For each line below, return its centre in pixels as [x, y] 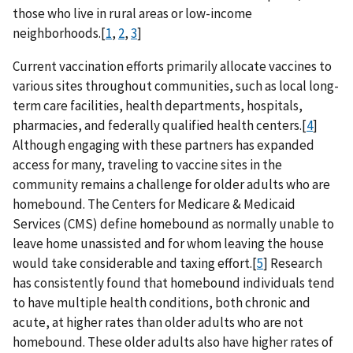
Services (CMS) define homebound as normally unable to [173, 223]
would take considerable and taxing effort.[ [135, 263]
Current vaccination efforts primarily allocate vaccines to [172, 66]
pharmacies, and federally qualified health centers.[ [160, 125]
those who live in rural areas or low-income [132, 13]
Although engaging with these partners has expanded [163, 145]
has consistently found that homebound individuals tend [174, 282]
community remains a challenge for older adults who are [171, 184]
